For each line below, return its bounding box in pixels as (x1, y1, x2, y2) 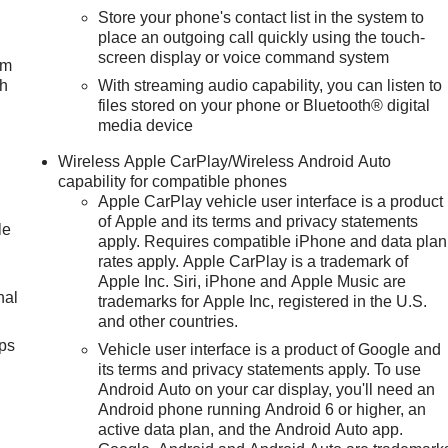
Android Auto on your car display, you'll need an (98, 381, 436, 399)
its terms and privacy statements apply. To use (98, 361, 422, 379)
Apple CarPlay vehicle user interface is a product (98, 193, 444, 211)
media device (98, 117, 194, 135)
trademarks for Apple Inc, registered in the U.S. (98, 293, 428, 311)
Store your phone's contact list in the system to (98, 9, 425, 27)
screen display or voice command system (98, 49, 390, 67)
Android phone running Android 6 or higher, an (98, 401, 427, 419)
